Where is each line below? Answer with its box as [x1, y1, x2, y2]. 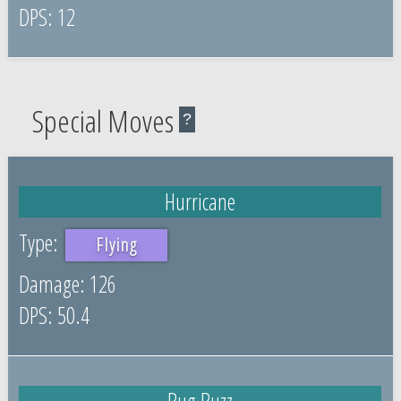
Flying [95, 232, 138, 257]
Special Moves [31, 100, 174, 141]
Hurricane [165, 185, 236, 217]
